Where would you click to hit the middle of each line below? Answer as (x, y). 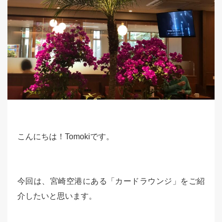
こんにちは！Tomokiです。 (66, 137)
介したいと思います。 (57, 196)
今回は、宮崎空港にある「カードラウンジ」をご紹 (111, 181)
